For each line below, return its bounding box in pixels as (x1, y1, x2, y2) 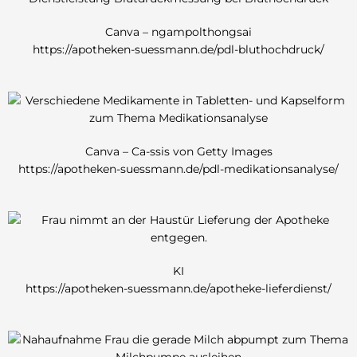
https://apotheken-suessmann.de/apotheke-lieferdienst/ (25, 281, 331, 295)
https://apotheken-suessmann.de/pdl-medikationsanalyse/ (18, 162, 339, 175)
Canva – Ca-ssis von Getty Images (84, 144, 273, 158)
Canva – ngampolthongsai (105, 25, 252, 38)
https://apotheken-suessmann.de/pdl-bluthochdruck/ (33, 42, 324, 56)
